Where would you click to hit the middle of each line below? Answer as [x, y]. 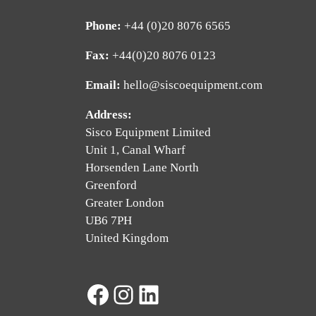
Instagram [186, 282]
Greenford [111, 186]
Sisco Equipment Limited [148, 133]
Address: [109, 115]
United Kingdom [127, 238]
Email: [103, 85]
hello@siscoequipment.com [193, 85]
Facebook [159, 282]
